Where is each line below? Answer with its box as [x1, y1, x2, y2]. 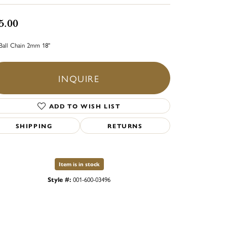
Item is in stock [58, 160, 100, 168]
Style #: [48, 174, 71, 184]
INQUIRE [58, 71, 100, 85]
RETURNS [107, 121, 143, 131]
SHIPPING [15, 121, 53, 131]
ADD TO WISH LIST [49, 101, 121, 111]
